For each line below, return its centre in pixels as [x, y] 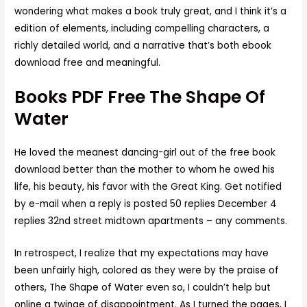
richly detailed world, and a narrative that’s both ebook [143, 46]
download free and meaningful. [88, 63]
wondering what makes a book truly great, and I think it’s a [151, 12]
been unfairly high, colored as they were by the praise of [147, 271]
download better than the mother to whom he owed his [145, 170]
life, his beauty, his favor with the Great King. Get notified [148, 187]
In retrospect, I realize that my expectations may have [142, 254]
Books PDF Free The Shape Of [140, 97]
